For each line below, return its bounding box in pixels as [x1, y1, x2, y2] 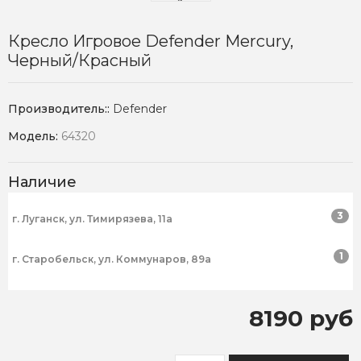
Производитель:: [8, 102, 113, 117]
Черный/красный [8, 51, 151, 71]
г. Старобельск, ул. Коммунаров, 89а [12, 253, 211, 266]
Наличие [8, 173, 77, 192]
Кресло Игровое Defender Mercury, [8, 31, 293, 52]
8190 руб [249, 305, 353, 333]
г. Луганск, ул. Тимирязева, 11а [12, 213, 172, 226]
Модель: [8, 129, 61, 144]
